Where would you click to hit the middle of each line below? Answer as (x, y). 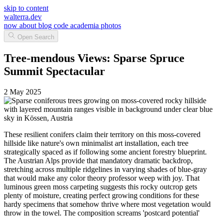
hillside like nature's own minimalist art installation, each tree (96, 143)
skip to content (26, 8)
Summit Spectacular (54, 71)
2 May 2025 (23, 92)
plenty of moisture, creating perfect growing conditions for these (101, 195)
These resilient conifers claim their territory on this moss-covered (102, 134)
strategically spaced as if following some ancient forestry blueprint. (105, 152)
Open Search (36, 37)
